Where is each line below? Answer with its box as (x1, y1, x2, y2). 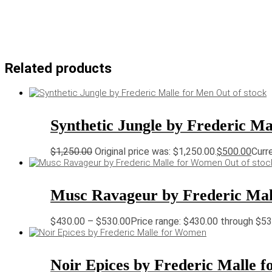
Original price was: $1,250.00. (95, 146, 217, 158)
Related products (5, 60, 112, 76)
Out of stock (216, 87, 267, 99)
